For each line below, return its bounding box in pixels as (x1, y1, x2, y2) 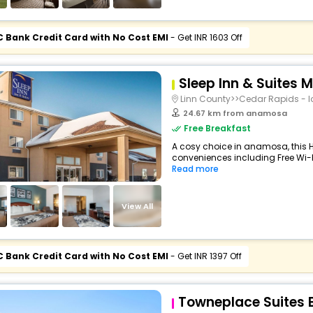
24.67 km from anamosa (182, 108, 287, 119)
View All (122, 200, 154, 212)
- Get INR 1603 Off (168, 31, 242, 43)
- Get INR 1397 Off (168, 250, 242, 262)
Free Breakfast (183, 122, 251, 134)
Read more (171, 163, 219, 175)
